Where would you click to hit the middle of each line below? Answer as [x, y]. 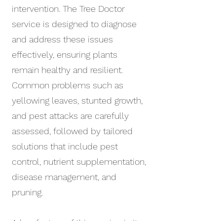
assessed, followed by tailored [72, 131]
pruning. [27, 192]
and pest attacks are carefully [70, 116]
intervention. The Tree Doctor [68, 9]
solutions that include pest [65, 146]
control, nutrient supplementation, [79, 162]
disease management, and [64, 177]
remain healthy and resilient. [67, 70]
